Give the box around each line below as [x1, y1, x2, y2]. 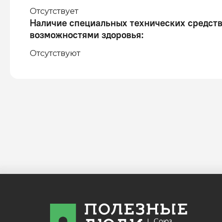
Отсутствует [30, 6, 78, 16]
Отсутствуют [30, 49, 80, 58]
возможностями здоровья [30, 29, 141, 41]
